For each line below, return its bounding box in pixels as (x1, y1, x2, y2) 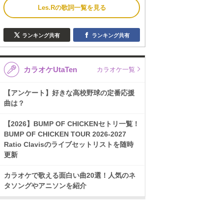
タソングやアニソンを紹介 (4, 182, 86, 190)
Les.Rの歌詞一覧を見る (37, 4, 106, 11)
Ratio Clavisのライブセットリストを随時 (4, 140, 134, 148)
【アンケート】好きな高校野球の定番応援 (4, 89, 135, 97)
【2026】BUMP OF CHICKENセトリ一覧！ (4, 120, 139, 128)
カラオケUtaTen (24, 65, 78, 74)
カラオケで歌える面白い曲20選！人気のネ (4, 171, 136, 179)
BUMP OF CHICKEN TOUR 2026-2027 (4, 130, 126, 138)
